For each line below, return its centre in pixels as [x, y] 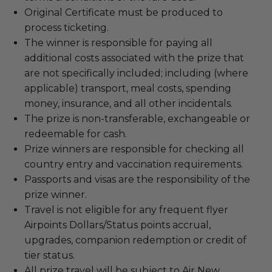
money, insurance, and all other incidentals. [128, 103]
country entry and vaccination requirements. [134, 164]
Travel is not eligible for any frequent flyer [126, 209]
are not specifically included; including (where [136, 73]
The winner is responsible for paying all [118, 42]
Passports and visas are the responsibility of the [137, 179]
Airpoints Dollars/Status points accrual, [117, 225]
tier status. [49, 255]
